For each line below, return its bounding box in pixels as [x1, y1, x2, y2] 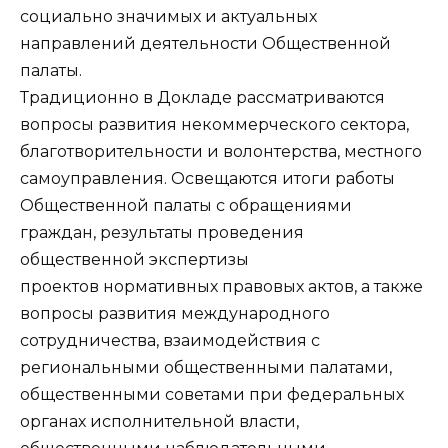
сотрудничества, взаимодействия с [20, 331, 320, 351]
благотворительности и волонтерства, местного [20, 142, 422, 162]
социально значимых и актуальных [20, 7, 317, 27]
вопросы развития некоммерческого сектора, [20, 115, 409, 135]
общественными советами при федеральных [20, 385, 404, 405]
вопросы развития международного [20, 304, 330, 324]
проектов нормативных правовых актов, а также [20, 277, 423, 297]
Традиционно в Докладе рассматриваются [20, 88, 385, 108]
